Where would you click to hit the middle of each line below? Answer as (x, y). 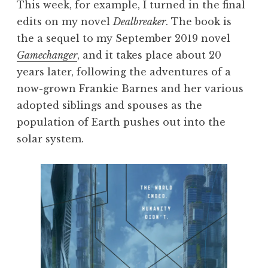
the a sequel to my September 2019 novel (124, 38)
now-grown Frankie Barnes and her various (130, 88)
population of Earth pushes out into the (121, 122)
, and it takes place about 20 (149, 55)
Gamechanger (47, 55)
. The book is (199, 21)
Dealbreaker (139, 21)
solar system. (50, 138)
